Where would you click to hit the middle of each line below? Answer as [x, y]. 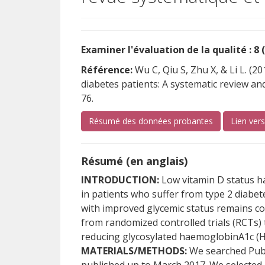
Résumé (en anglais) [134, 161]
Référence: [107, 70]
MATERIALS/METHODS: [134, 251]
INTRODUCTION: [120, 180]
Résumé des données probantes [151, 121]
